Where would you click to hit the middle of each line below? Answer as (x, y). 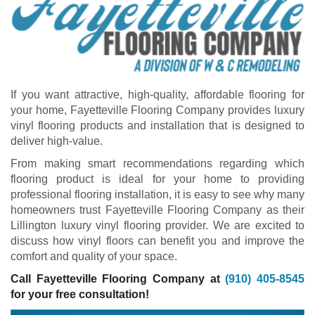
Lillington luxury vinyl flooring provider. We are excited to (157, 226)
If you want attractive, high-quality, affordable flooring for (157, 95)
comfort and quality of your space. (94, 257)
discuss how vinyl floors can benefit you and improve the (157, 241)
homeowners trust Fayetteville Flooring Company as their (157, 210)
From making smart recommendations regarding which (157, 164)
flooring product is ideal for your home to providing (157, 179)
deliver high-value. (57, 141)
